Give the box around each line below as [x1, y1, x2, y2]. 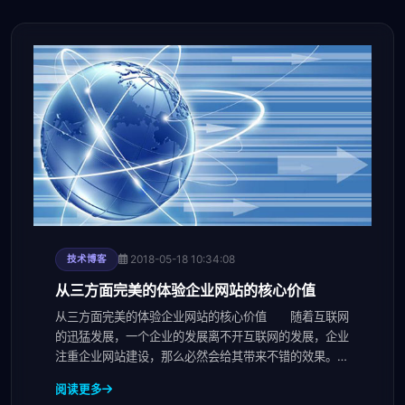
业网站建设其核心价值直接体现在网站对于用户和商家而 [55, 368, 349, 383]
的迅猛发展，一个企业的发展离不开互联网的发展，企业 [55, 328, 349, 344]
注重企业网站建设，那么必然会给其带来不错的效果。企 [55, 348, 349, 363]
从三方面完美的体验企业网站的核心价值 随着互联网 [55, 308, 349, 324]
